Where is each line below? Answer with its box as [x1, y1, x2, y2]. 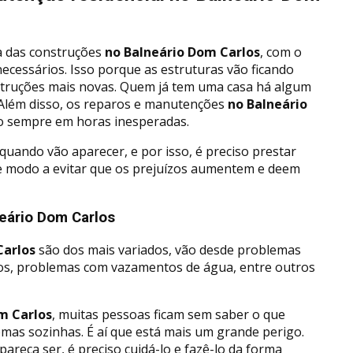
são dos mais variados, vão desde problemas [35, 241, 301, 259]
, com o [260, 43, 302, 61]
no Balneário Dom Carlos [102, 43, 260, 61]
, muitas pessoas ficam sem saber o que [52, 306, 285, 324]
